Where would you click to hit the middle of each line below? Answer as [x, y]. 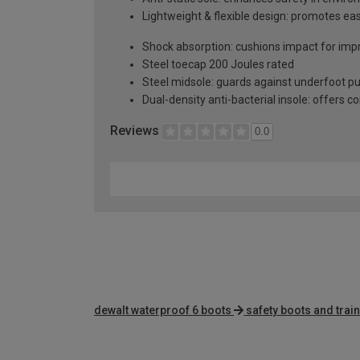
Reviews [136, 131]
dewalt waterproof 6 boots [163, 311]
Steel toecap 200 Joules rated [218, 65]
